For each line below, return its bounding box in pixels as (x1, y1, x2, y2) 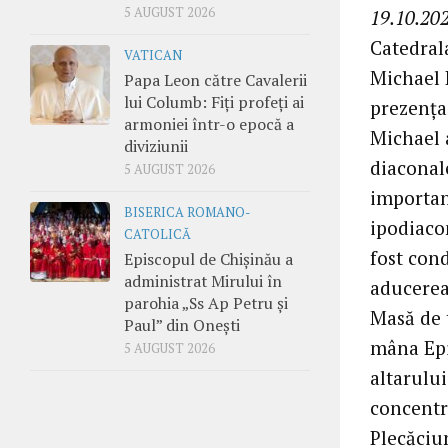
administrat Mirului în (124, 269, 282, 292)
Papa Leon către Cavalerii (124, 68, 307, 91)
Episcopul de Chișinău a (124, 247, 293, 270)
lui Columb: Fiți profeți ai (124, 90, 304, 113)
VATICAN (124, 46, 182, 64)
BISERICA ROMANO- (124, 203, 250, 221)
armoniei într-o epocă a (124, 112, 294, 135)
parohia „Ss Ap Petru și (124, 291, 288, 314)
